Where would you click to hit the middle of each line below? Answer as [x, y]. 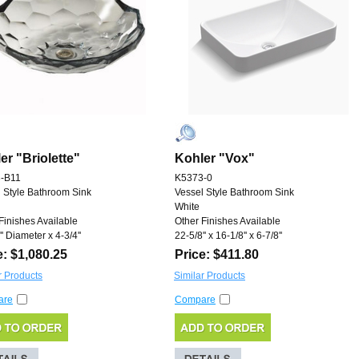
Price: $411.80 [217, 255]
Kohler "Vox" [215, 159]
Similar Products [210, 276]
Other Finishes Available [228, 222]
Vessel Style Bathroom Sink [234, 193]
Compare [195, 300]
